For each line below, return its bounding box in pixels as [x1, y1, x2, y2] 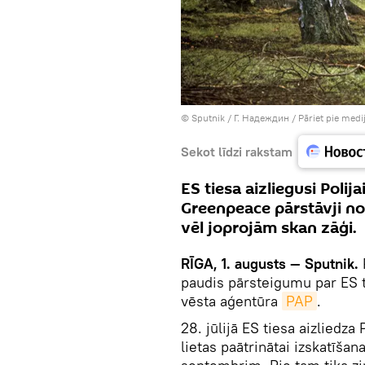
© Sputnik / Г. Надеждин [181, 112, 289, 124]
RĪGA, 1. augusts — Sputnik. [181, 254, 358, 273]
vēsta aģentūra [181, 292, 282, 310]
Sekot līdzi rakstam [181, 143, 292, 160]
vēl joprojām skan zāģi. [181, 217, 357, 240]
